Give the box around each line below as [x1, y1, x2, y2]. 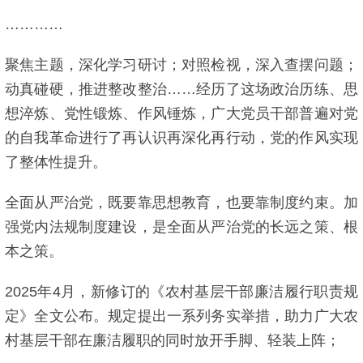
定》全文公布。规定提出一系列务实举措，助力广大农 [5, 308, 358, 324]
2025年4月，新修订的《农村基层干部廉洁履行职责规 [5, 284, 358, 300]
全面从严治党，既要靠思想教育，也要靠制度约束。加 [5, 194, 358, 211]
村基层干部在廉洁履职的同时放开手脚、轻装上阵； [5, 332, 340, 348]
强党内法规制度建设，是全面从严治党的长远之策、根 [5, 219, 358, 235]
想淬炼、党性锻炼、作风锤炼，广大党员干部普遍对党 [5, 105, 358, 122]
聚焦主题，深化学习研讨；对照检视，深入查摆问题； [5, 57, 358, 73]
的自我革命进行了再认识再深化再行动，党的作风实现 [5, 130, 358, 146]
